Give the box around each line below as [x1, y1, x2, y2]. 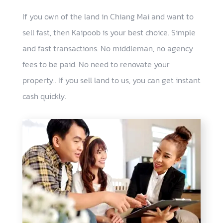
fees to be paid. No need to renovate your [22, 58, 170, 71]
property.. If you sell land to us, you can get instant [22, 74, 201, 87]
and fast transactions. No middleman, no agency [22, 42, 193, 55]
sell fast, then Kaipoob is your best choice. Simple [22, 26, 196, 39]
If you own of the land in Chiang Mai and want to [22, 10, 194, 23]
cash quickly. [22, 90, 66, 103]
